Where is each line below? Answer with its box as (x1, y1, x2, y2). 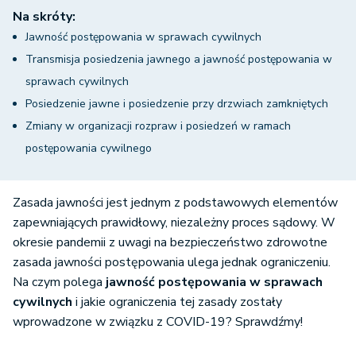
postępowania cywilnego (25, 141, 152, 157)
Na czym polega (13, 273, 106, 292)
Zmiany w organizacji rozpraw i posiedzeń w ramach (25, 118, 291, 134)
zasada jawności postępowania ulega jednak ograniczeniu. (13, 253, 331, 272)
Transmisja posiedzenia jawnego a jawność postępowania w (25, 52, 332, 68)
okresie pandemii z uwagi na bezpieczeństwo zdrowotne (13, 234, 327, 252)
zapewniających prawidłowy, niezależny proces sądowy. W (13, 214, 335, 232)
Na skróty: (13, 8, 75, 26)
